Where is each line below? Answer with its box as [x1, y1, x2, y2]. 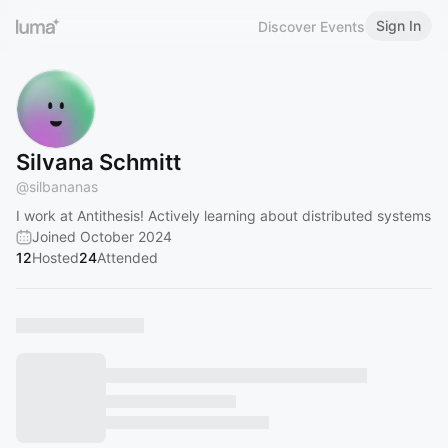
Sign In [376, 17, 421, 34]
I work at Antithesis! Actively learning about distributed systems [16, 207, 431, 224]
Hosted [32, 249, 79, 266]
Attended [97, 249, 158, 266]
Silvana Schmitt [16, 149, 181, 175]
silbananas [29, 178, 98, 195]
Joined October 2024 [32, 228, 172, 245]
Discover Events [258, 17, 365, 35]
